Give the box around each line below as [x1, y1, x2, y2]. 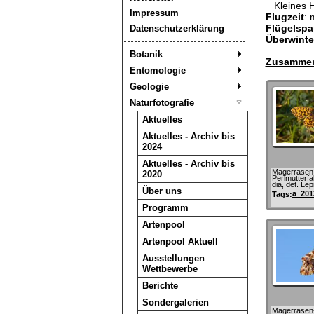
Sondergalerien [142, 297, 209, 308]
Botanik [129, 49, 163, 60]
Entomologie [129, 65, 186, 76]
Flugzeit [265, 11, 304, 22]
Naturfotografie [129, 97, 194, 108]
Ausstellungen [142, 253, 205, 264]
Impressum [129, 8, 179, 18]
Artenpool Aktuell [142, 236, 218, 247]
